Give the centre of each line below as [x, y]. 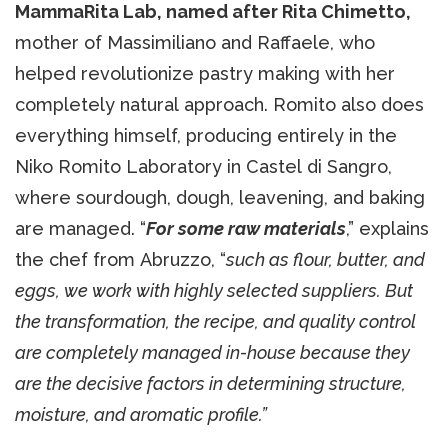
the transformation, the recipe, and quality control [215, 321]
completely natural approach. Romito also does [219, 104]
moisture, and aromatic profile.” [141, 414]
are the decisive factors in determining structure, [210, 383]
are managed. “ [80, 228]
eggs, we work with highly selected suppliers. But [214, 290]
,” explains [387, 228]
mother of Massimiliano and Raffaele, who [195, 42]
